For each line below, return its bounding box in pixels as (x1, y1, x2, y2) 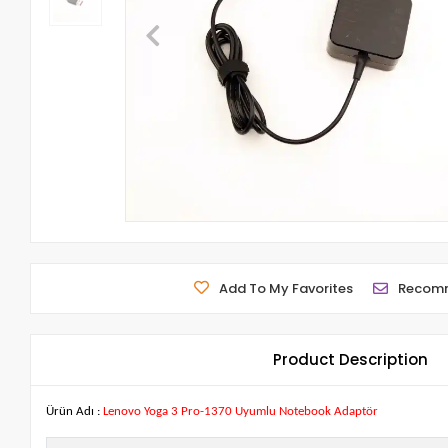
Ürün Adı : (46, 405, 101, 418)
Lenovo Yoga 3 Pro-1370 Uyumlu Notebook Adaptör (100, 405, 379, 418)
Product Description (273, 349, 429, 370)
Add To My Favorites (219, 279, 354, 298)
